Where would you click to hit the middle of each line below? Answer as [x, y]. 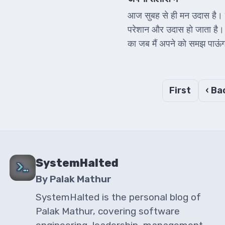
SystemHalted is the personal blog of [118, 197]
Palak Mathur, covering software [108, 211]
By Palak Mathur [74, 179]
